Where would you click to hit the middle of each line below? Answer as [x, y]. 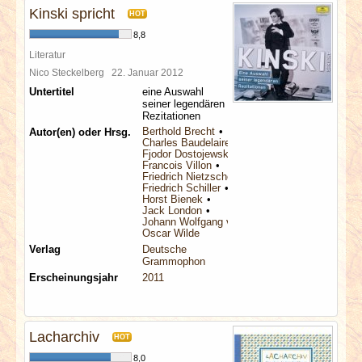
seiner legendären [183, 104]
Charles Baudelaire [186, 143]
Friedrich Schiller [181, 188]
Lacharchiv [64, 337]
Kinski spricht [72, 14]
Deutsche [164, 249]
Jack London [172, 210]
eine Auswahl [173, 92]
